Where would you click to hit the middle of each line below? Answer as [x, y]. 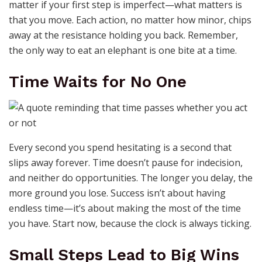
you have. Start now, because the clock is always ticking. [130, 224]
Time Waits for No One [98, 82]
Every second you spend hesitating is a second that [120, 148]
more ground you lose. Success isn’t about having [117, 193]
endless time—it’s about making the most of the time [125, 208]
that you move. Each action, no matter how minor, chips [130, 20]
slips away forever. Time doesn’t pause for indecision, [126, 163]
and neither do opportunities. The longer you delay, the [131, 178]
